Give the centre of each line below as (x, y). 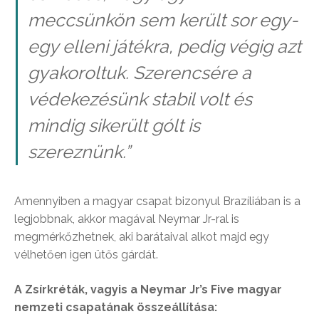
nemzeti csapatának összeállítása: (116, 307)
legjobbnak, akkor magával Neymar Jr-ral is (127, 219)
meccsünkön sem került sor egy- (163, 20)
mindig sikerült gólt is (114, 126)
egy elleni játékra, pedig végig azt (164, 47)
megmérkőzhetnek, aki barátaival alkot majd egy (142, 236)
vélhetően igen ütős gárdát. (86, 254)
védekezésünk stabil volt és (140, 99)
